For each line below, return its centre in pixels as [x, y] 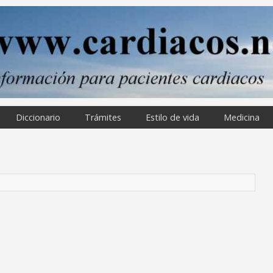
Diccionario [38, 117]
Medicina [242, 117]
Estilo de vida [172, 117]
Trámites [103, 117]
